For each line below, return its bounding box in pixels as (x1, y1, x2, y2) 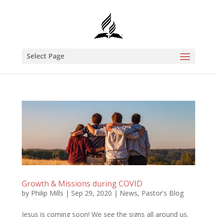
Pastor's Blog (141, 188, 184, 198)
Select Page (26, 51, 64, 61)
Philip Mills (31, 188, 63, 198)
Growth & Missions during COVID (21, 178, 142, 189)
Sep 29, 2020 (71, 188, 112, 198)
